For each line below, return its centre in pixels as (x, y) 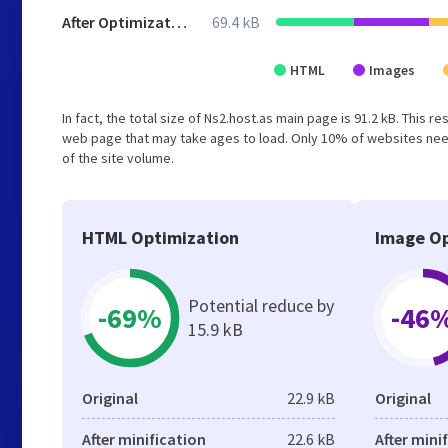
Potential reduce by (261, 305)
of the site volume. (118, 158)
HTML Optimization (160, 237)
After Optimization (179, 22)
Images (392, 70)
